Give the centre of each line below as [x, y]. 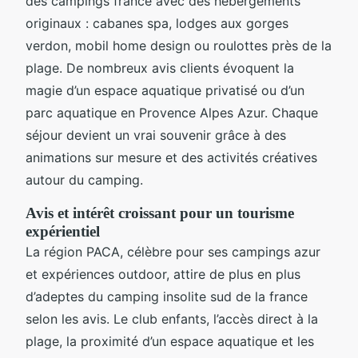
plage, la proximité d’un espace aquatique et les [170, 341]
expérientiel [63, 231]
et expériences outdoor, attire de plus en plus [163, 274]
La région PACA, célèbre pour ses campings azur [173, 251]
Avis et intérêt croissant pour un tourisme [160, 213]
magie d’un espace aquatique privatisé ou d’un [165, 90]
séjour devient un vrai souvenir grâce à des [156, 135]
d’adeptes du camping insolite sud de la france [167, 296]
